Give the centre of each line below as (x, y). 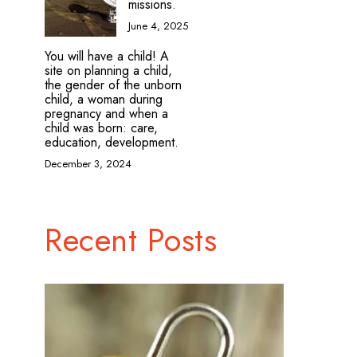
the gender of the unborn (113, 85)
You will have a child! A (107, 56)
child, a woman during (104, 99)
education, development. (112, 142)
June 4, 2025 (158, 25)
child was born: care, (101, 128)
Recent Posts (131, 240)
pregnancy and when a (106, 114)
